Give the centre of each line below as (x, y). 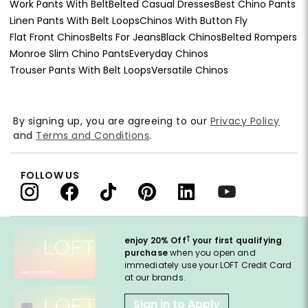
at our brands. (155, 277)
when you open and (211, 252)
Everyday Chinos (169, 53)
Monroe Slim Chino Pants (69, 53)
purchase (146, 252)
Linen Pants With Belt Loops (75, 20)
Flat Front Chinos (50, 37)
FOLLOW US (50, 175)
